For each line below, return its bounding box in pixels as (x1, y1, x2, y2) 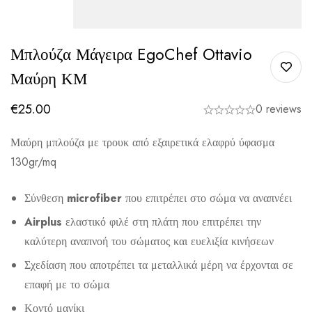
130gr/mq (10, 154, 56, 171)
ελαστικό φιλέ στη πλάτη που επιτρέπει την (62, 214, 261, 231)
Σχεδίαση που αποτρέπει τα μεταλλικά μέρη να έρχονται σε (24, 257, 293, 274)
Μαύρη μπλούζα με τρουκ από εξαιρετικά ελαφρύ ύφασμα (10, 134, 274, 151)
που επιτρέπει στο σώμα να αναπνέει (122, 190, 292, 207)
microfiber (67, 190, 122, 207)
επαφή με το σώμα (24, 276, 109, 293)
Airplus (24, 214, 62, 231)
